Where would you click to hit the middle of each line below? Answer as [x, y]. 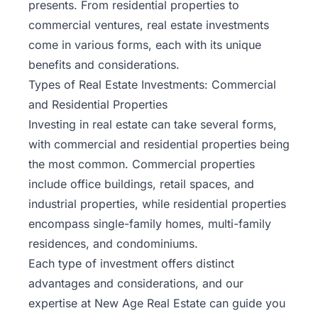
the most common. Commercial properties [142, 164]
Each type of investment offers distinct [131, 263]
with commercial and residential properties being [159, 144]
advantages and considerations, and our [136, 283]
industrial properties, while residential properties [157, 203]
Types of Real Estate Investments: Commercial [152, 84]
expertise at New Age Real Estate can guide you [157, 303]
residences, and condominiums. [113, 243]
